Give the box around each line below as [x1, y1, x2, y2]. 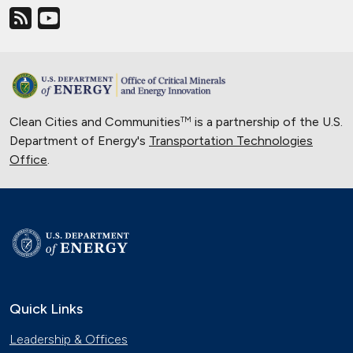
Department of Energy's [9, 133, 149, 148]
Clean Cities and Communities [9, 114, 180, 129]
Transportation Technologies [149, 133, 313, 148]
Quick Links [9, 300, 83, 318]
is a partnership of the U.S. [191, 114, 343, 129]
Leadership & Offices [9, 332, 128, 347]
